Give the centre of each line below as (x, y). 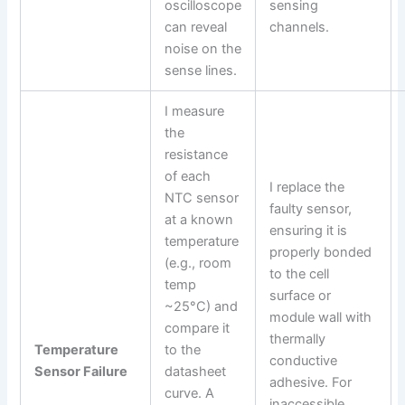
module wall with (321, 317)
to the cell (300, 273)
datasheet (196, 371)
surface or (301, 295)
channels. (300, 27)
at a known (199, 219)
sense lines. (201, 70)
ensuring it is (309, 230)
